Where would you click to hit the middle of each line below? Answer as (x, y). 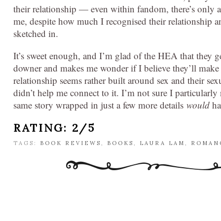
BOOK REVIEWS (71, 143)
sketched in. (36, 34)
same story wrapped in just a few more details (100, 105)
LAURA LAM (162, 143)
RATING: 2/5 (54, 128)
